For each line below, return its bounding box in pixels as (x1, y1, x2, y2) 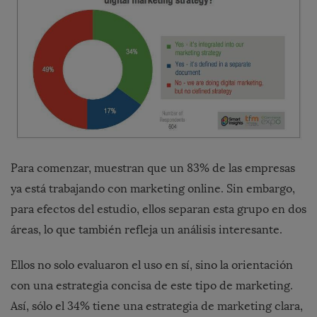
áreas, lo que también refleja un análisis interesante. (11, 223, 282, 237)
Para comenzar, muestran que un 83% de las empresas (11, 161, 295, 175)
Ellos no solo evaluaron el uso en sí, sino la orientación (11, 258, 293, 272)
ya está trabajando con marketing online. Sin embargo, (11, 182, 295, 196)
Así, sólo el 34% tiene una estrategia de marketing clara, (11, 299, 303, 313)
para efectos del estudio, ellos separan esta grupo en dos (11, 202, 306, 217)
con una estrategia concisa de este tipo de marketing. (11, 279, 293, 293)
